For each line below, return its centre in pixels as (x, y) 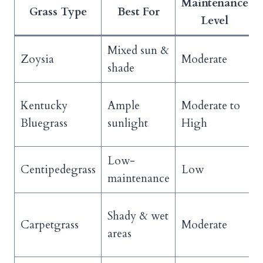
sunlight (127, 124)
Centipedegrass (58, 170)
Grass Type (58, 12)
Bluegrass (44, 124)
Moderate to (210, 106)
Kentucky (44, 106)
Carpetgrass (49, 225)
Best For (138, 12)
